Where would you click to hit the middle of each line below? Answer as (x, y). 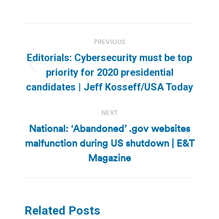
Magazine (109, 158)
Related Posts (62, 210)
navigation (64, 55)
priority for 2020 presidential (109, 72)
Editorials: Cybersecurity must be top (109, 57)
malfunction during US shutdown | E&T (109, 143)
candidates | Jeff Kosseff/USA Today (109, 87)
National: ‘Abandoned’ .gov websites (109, 128)
